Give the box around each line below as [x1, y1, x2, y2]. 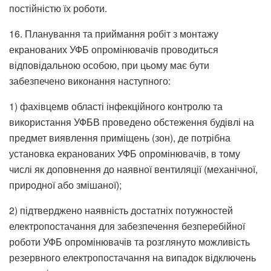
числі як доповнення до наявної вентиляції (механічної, [9, 162, 258, 176]
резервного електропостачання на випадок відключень [9, 250, 256, 264]
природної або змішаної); [9, 177, 122, 192]
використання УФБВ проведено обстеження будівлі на [9, 114, 254, 129]
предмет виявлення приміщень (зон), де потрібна [9, 130, 230, 145]
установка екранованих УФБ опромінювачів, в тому [9, 146, 240, 160]
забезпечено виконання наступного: [9, 73, 171, 88]
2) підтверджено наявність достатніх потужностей [9, 203, 233, 217]
